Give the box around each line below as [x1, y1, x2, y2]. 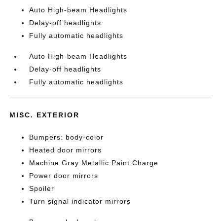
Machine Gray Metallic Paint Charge [29, 159, 159, 167]
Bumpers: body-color [29, 133, 104, 141]
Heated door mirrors [29, 146, 102, 154]
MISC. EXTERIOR [9, 111, 80, 119]
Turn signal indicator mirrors [29, 197, 131, 205]
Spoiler [29, 184, 55, 192]
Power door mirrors [29, 172, 99, 180]
